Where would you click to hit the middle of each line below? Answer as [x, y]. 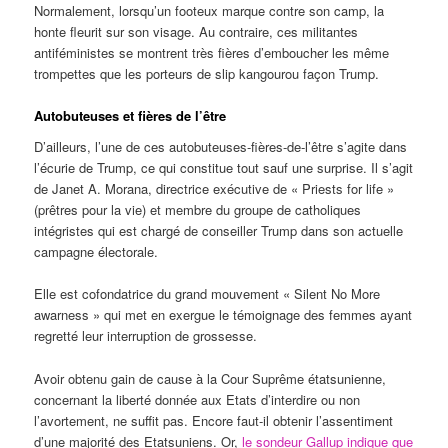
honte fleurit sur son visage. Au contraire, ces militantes [196, 31]
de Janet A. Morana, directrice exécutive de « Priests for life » [214, 189]
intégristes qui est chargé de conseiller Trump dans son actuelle [219, 231]
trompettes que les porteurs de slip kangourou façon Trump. [207, 73]
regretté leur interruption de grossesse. [146, 336]
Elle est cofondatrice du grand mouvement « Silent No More [207, 294]
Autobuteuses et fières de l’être [130, 115]
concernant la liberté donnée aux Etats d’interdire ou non [197, 399]
